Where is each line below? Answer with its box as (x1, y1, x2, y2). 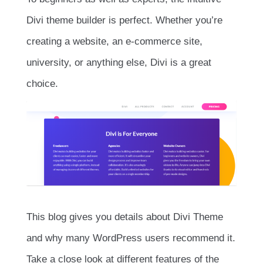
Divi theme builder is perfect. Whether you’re (26, 14, 222, 26)
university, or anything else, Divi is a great (26, 56, 211, 68)
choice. (26, 77, 58, 89)
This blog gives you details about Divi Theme (26, 211, 223, 223)
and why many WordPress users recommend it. (26, 232, 235, 244)
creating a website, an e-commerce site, (26, 35, 203, 47)
